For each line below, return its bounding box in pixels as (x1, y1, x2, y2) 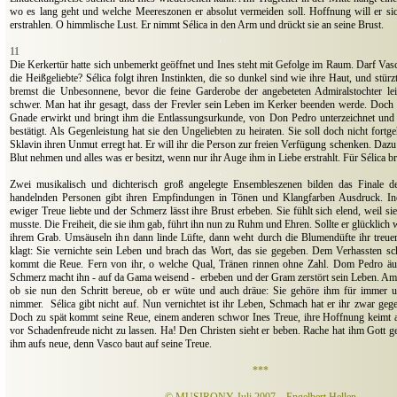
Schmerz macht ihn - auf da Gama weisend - (10, 271, 196, 284)
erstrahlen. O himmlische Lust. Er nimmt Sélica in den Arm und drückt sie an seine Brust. (10, 19, 384, 32)
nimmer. (10, 298, 43, 311)
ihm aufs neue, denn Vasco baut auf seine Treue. (10, 338, 214, 351)
